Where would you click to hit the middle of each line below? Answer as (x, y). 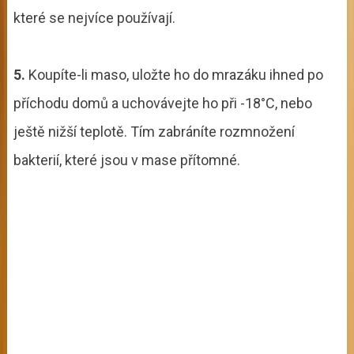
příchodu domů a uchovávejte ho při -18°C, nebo (162, 103)
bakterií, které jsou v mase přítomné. (126, 160)
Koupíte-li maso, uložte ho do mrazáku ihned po (174, 74)
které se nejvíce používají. (94, 17)
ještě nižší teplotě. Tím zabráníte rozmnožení (154, 131)
